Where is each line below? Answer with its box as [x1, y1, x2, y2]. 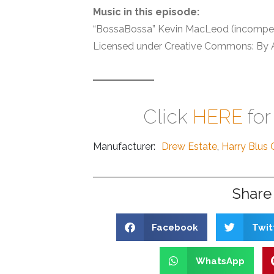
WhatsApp [195, 255, 245, 267]
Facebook [152, 221, 199, 233]
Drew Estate [161, 141, 217, 153]
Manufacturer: [93, 141, 158, 153]
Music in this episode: [93, 6, 199, 18]
